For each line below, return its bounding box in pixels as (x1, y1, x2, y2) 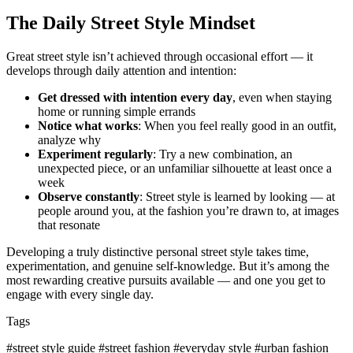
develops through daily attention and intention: (6, 64, 236, 78)
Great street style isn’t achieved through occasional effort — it (6, 50, 313, 64)
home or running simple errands (38, 105, 195, 119)
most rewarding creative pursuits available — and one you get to (6, 273, 325, 288)
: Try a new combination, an (153, 147, 292, 162)
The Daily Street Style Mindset (6, 13, 255, 34)
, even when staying (232, 91, 332, 105)
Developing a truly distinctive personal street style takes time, (6, 245, 309, 259)
